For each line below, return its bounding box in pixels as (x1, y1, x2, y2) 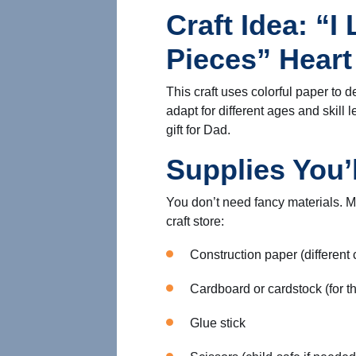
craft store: (166, 215, 224, 228)
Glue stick (190, 316, 246, 330)
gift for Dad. (166, 123, 230, 137)
